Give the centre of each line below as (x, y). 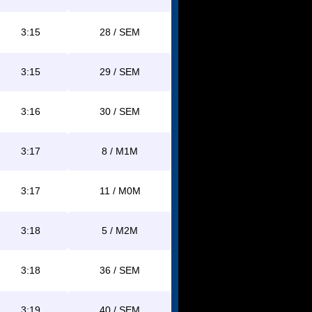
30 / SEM (120, 111)
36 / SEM (120, 270)
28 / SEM (120, 32)
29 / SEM (120, 72)
